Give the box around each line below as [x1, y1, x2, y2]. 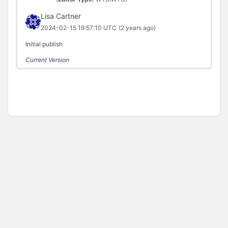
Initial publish [25, 40, 63, 48]
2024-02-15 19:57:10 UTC [40, 24, 117, 32]
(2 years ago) [118, 24, 156, 32]
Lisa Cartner [40, 12, 81, 21]
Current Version [25, 56, 69, 64]
